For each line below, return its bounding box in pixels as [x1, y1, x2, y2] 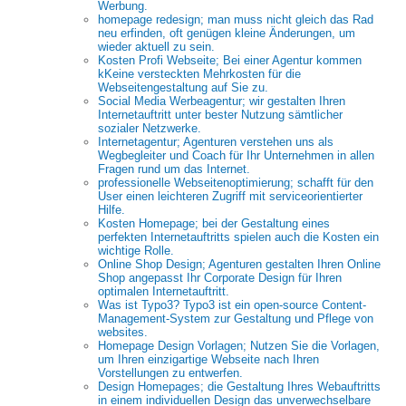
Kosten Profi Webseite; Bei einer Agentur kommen [98, 53, 362, 67]
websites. [98, 325, 148, 339]
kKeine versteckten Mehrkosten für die [98, 67, 301, 81]
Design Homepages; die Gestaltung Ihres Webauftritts [98, 380, 381, 393]
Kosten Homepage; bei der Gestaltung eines [98, 217, 330, 230]
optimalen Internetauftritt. [98, 285, 229, 298]
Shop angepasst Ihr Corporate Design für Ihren [98, 271, 342, 285]
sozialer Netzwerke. [98, 121, 201, 135]
